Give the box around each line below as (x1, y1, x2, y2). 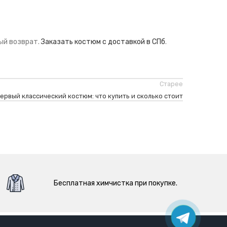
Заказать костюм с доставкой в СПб (41, 37, 165, 46)
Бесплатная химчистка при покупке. (54, 178, 178, 187)
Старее (159, 80, 183, 88)
